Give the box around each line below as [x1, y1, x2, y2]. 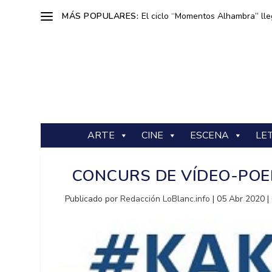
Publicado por [65, 193, 121, 205]
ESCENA [190, 129, 229, 142]
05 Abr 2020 [217, 193, 265, 205]
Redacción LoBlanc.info [120, 193, 211, 205]
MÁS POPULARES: [62, 10, 139, 22]
